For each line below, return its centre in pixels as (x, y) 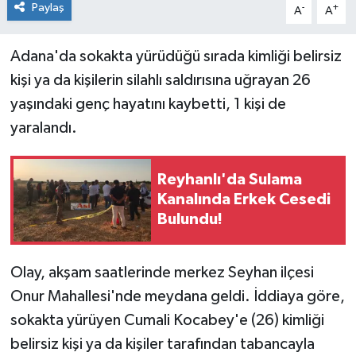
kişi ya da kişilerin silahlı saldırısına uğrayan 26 (160, 80)
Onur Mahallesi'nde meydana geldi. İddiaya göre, (177, 296)
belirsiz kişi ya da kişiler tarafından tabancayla (162, 344)
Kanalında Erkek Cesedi (244, 200)
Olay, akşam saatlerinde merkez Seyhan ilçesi (162, 272)
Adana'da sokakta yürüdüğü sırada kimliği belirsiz (176, 56)
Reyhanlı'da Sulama (230, 180)
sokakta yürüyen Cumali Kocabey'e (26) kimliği (167, 320)
